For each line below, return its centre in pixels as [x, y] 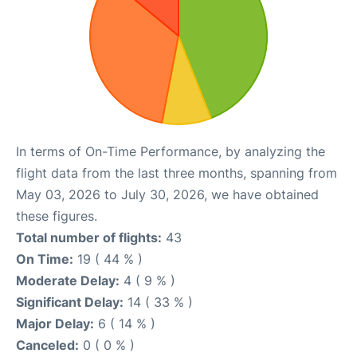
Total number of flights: [89, 237]
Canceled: [47, 345]
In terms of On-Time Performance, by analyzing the [171, 151]
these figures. [57, 216]
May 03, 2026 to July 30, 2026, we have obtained [167, 194]
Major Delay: [55, 324]
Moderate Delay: [68, 280]
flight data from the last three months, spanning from [177, 173]
